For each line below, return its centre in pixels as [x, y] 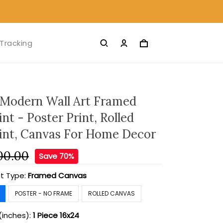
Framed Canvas [57, 175]
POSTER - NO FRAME [44, 193]
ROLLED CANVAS [112, 193]
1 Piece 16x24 [56, 215]
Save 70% [57, 156]
